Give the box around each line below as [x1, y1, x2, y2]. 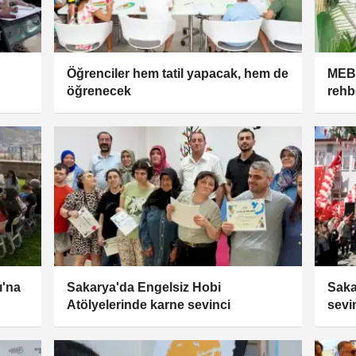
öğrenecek [66, 84, 131, 99]
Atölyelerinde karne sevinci [66, 297, 230, 311]
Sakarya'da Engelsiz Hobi [66, 280, 221, 294]
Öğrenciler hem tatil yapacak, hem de [66, 67, 288, 81]
